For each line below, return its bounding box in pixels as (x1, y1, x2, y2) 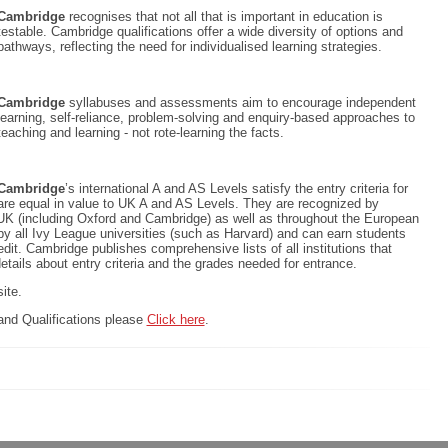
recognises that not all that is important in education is (64, 9, 383, 25)
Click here (146, 312, 205, 328)
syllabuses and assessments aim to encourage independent (64, 95, 416, 111)
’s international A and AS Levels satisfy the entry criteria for (64, 181, 408, 197)
